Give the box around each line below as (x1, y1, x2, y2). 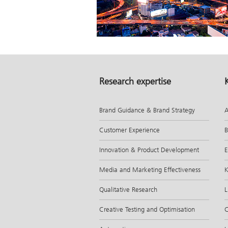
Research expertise (99, 75, 171, 87)
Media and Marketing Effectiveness (99, 165, 201, 174)
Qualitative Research (99, 185, 157, 193)
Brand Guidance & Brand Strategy (99, 106, 195, 114)
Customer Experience (99, 126, 160, 134)
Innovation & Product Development (99, 146, 199, 154)
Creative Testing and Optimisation (99, 205, 195, 213)
